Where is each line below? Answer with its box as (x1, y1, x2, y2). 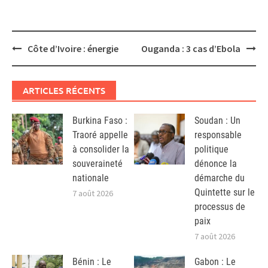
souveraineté (72, 157, 123, 169)
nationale (72, 172, 109, 184)
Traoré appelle (72, 129, 128, 141)
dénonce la (194, 157, 237, 169)
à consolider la (72, 143, 129, 155)
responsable (194, 129, 242, 141)
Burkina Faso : (72, 114, 127, 126)
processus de (194, 200, 245, 212)
